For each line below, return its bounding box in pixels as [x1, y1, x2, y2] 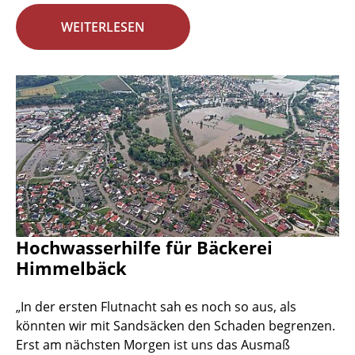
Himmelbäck [16, 256, 127, 281]
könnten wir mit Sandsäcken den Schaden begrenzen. [16, 317, 335, 335]
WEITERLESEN [61, 18, 145, 36]
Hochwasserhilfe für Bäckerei [16, 235, 273, 260]
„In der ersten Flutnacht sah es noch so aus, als [16, 298, 296, 316]
